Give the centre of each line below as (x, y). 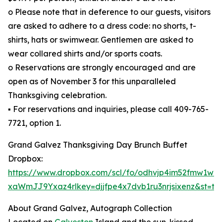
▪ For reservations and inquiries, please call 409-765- (108, 109)
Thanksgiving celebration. (57, 95)
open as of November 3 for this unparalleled (92, 82)
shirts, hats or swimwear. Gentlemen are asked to (101, 40)
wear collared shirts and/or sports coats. (85, 54)
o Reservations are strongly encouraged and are (102, 68)
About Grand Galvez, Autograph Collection (90, 208)
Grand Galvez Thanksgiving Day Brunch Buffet (98, 145)
